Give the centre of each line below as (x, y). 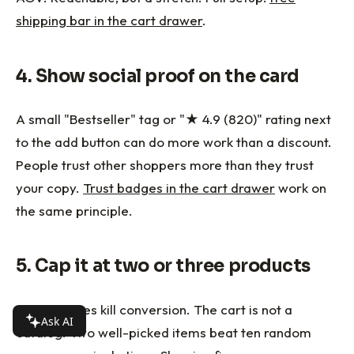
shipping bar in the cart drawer (109, 21)
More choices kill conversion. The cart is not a (154, 309)
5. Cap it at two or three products (164, 266)
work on (301, 188)
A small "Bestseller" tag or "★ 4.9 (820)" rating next (173, 119)
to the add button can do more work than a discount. (174, 142)
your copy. (49, 188)
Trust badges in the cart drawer (179, 188)
